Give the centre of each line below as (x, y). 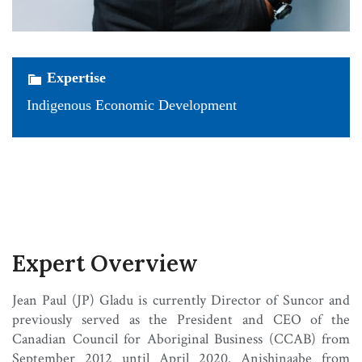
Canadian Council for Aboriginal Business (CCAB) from (181, 339)
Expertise (76, 78)
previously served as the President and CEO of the (181, 320)
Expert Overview (105, 264)
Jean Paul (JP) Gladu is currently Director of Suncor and (181, 301)
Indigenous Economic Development (132, 105)
